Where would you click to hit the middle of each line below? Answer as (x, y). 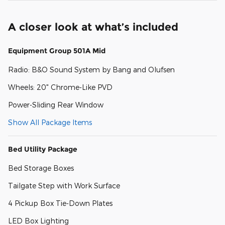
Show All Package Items (50, 123)
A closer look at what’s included (93, 27)
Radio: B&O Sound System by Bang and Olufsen (91, 70)
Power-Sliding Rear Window (56, 105)
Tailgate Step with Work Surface (64, 186)
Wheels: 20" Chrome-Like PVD (60, 87)
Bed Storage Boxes (41, 168)
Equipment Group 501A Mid (57, 51)
